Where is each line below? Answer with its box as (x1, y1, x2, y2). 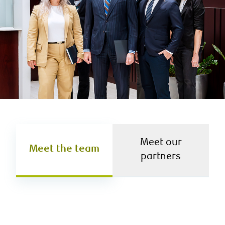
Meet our (140, 137, 182, 148)
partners (141, 151, 181, 162)
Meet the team (29, 144, 99, 155)
